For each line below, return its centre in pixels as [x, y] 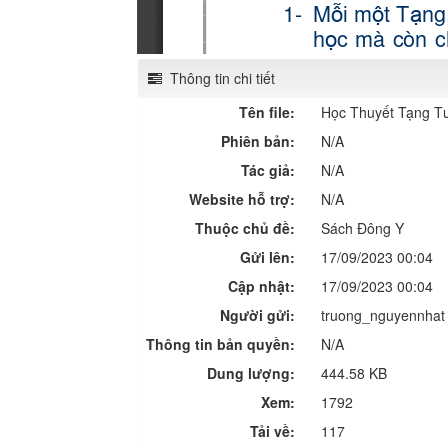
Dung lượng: [251, 372]
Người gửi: [257, 314]
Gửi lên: [267, 256]
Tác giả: [268, 169]
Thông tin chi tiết [220, 77]
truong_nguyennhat [383, 314]
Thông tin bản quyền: [220, 343]
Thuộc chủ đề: [245, 227]
